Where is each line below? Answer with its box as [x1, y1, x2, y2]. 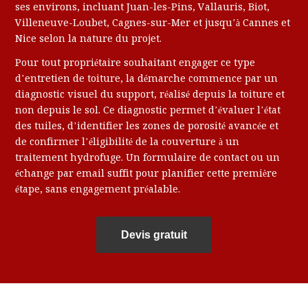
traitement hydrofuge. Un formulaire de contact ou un [15, 151, 280, 164]
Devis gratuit [121, 229, 187, 241]
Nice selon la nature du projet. [15, 32, 162, 45]
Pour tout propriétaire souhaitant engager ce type [15, 56, 256, 69]
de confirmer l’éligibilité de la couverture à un [15, 135, 240, 148]
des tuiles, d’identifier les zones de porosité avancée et [15, 120, 279, 133]
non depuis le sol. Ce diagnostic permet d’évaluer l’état [15, 104, 281, 117]
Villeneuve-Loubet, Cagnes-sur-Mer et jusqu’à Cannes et [15, 16, 291, 30]
